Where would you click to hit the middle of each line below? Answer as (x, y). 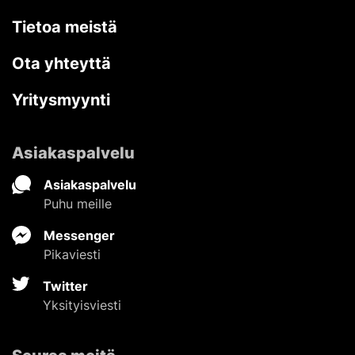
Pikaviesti (72, 254)
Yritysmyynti (61, 99)
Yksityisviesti (82, 305)
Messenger (79, 235)
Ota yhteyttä (61, 63)
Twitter (65, 286)
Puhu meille (78, 203)
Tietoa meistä (65, 27)
